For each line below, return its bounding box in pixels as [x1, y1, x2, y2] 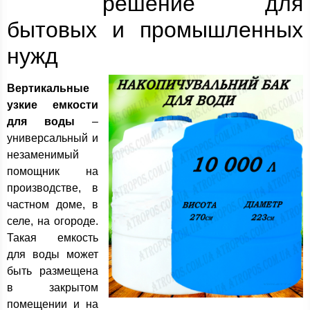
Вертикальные [7, 82, 89, 94]
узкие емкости [7, 99, 98, 111]
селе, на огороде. [7, 215, 98, 227]
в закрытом [7, 282, 98, 293]
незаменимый [7, 149, 79, 161]
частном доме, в [7, 199, 98, 210]
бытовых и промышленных [7, 17, 303, 42]
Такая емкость [7, 232, 98, 244]
